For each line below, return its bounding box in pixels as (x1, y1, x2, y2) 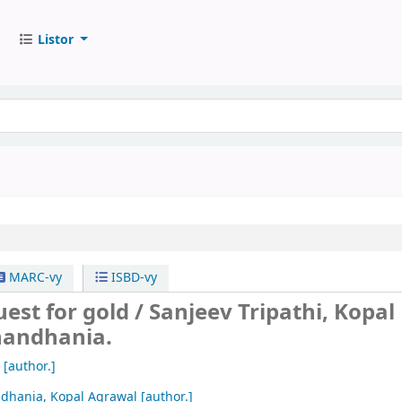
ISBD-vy (108, 268, 158, 287)
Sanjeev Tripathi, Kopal (149, 296, 396, 328)
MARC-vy (4, 268, 62, 287)
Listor (37, 30, 74, 49)
